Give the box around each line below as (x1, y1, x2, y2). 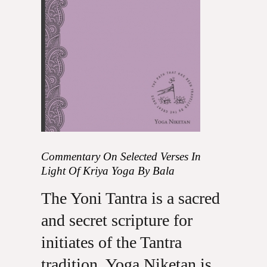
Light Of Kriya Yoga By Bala (41, 164, 175, 177)
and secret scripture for (41, 211, 193, 229)
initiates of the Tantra (41, 233, 182, 252)
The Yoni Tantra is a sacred (41, 189, 220, 207)
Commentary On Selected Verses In (41, 150, 201, 163)
